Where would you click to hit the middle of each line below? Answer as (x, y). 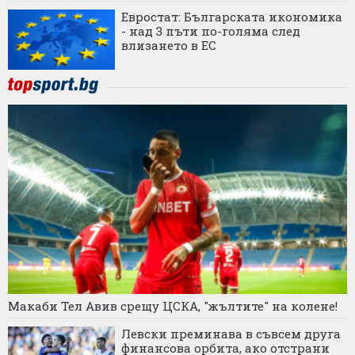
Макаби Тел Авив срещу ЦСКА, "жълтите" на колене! (173, 306)
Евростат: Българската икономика (232, 16)
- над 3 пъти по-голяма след (211, 31)
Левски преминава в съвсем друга (231, 334)
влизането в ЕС (169, 45)
